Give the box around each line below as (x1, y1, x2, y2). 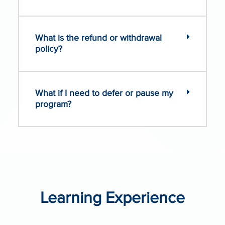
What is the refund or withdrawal (35, 33, 162, 44)
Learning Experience (40, 188, 185, 208)
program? (35, 99, 71, 110)
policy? (35, 44, 62, 55)
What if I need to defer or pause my (35, 88, 173, 99)
